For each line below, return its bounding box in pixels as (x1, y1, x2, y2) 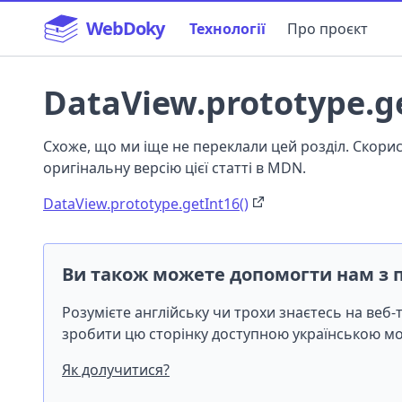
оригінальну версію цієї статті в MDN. (43, 158, 306, 178)
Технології (189, 19, 266, 39)
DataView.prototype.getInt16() (43, 194, 249, 214)
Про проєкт (287, 19, 368, 39)
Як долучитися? (62, 360, 170, 380)
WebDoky (86, 16, 164, 40)
